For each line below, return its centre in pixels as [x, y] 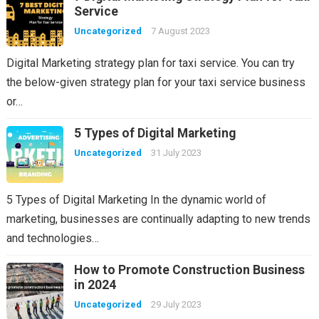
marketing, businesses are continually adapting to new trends [158, 219]
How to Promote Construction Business [189, 270]
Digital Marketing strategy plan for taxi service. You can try [150, 63]
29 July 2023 [176, 304]
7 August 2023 [180, 31]
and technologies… [52, 238]
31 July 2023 [176, 153]
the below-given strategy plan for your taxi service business [156, 82]
